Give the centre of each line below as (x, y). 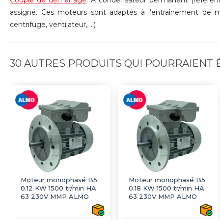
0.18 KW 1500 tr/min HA (166, 188)
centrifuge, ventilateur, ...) (53, 24)
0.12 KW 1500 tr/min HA (58, 188)
